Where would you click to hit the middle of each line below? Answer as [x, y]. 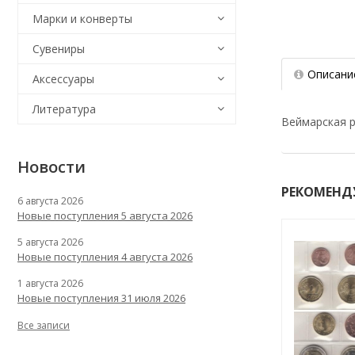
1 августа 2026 [50, 283]
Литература [64, 109]
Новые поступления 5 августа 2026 [105, 216]
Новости [52, 167]
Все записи [44, 325]
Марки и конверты [82, 19]
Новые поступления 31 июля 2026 [101, 298]
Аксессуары [63, 79]
